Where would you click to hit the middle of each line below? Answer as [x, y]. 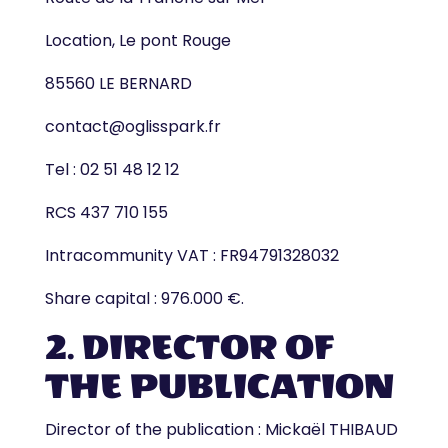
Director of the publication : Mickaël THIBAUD [221, 429]
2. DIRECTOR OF [189, 347]
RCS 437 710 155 [106, 212]
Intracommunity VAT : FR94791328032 [191, 255]
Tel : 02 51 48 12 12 [111, 169]
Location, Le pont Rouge [137, 40]
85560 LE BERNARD [118, 83]
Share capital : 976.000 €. [144, 298]
